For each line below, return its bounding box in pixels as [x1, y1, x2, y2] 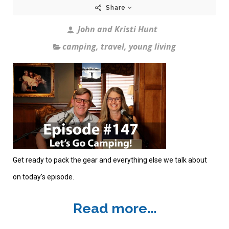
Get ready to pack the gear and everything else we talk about [13, 156, 207, 165]
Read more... [73, 200, 156, 217]
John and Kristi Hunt [75, 23, 157, 35]
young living [129, 40, 176, 52]
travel [101, 40, 124, 52]
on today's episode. [13, 173, 74, 181]
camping [62, 40, 96, 52]
